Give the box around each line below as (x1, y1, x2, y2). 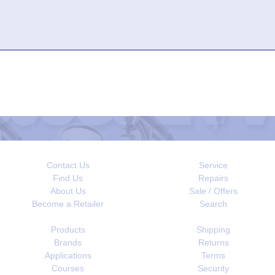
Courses (52, 263, 84, 273)
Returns (198, 237, 229, 247)
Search (199, 198, 227, 209)
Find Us (53, 172, 83, 183)
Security (198, 263, 229, 273)
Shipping (196, 224, 230, 234)
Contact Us (46, 160, 90, 170)
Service (199, 160, 228, 170)
